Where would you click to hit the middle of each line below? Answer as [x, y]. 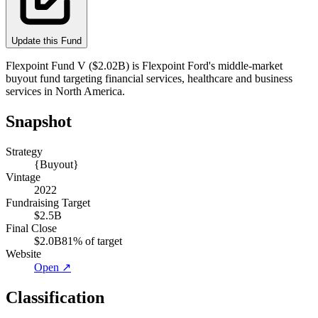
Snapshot [39, 121]
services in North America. [65, 91]
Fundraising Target [48, 202]
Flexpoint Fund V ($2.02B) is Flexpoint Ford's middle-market [144, 65]
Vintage [23, 177]
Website [23, 253]
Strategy [24, 151]
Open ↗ [53, 267]
